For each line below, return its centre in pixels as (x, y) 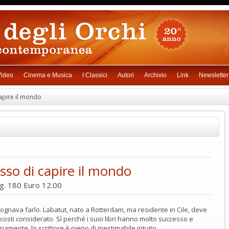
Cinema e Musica (48, 75)
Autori (125, 75)
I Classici (95, 75)
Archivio (155, 75)
